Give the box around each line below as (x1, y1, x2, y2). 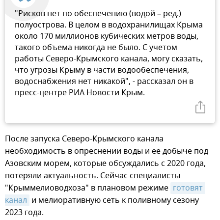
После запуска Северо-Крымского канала (5, 133, 164, 145)
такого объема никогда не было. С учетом (15, 41, 177, 54)
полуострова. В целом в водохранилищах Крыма (15, 19, 203, 31)
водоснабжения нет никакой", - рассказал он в (15, 75, 193, 87)
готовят (173, 182, 203, 194)
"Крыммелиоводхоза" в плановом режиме (5, 182, 170, 194)
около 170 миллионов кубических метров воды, (15, 30, 198, 42)
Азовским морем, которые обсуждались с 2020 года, (5, 157, 206, 169)
